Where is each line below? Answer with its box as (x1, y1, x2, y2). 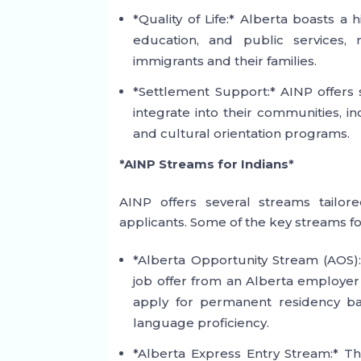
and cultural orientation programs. (133, 126, 351, 142)
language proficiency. (133, 315, 270, 331)
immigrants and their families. (133, 53, 317, 69)
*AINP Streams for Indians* (119, 156, 295, 172)
